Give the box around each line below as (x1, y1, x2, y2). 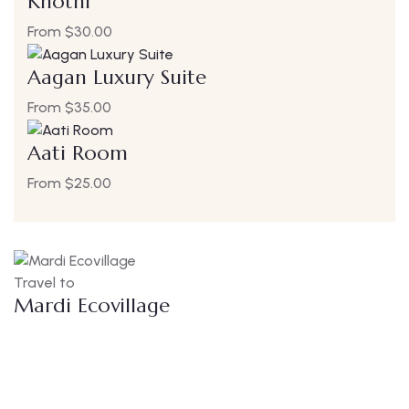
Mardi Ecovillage (14, 292, 170, 318)
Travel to (14, 273, 75, 291)
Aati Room (27, 140, 128, 165)
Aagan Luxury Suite (27, 64, 206, 89)
